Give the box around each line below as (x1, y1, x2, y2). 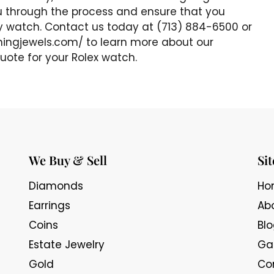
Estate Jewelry (29, 237, 105, 252)
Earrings (29, 198, 71, 213)
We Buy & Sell (29, 151, 108, 168)
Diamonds (29, 178, 84, 193)
